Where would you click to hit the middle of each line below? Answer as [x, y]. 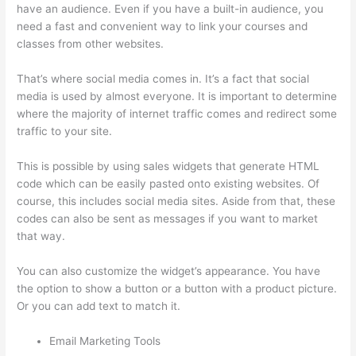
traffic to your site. [65, 131]
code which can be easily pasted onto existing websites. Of [168, 183]
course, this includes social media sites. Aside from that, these [176, 201]
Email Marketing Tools [105, 341]
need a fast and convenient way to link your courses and [163, 27]
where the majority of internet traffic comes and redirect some [177, 114]
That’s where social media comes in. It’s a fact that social [163, 79]
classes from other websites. [91, 44]
